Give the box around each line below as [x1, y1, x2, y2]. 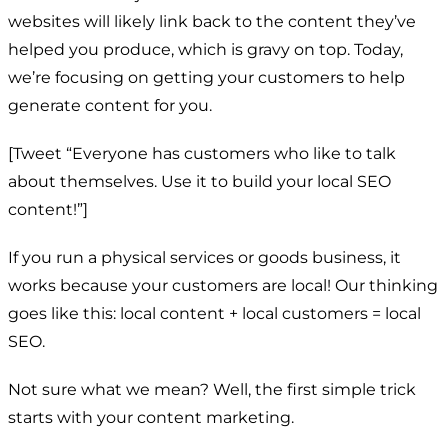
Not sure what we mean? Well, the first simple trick [8, 379, 416, 399]
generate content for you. [8, 95, 212, 115]
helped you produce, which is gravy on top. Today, [8, 39, 403, 59]
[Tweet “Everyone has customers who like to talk [8, 143, 396, 163]
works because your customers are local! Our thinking [8, 275, 438, 295]
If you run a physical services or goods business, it [8, 247, 401, 267]
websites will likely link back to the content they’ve [8, 11, 416, 31]
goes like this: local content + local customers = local [8, 303, 421, 323]
